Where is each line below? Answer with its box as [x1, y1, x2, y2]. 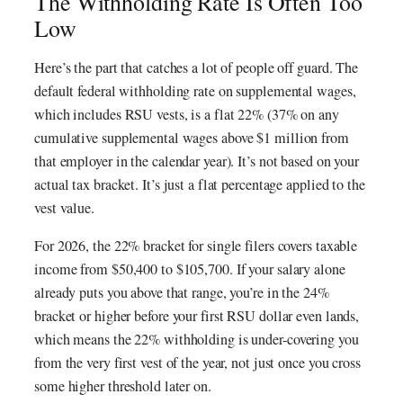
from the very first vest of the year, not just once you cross [34, 353, 361, 373]
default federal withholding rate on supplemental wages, [34, 81, 356, 102]
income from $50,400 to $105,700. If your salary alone [34, 259, 345, 280]
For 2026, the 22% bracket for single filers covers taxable [34, 236, 358, 256]
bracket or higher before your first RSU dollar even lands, [34, 306, 360, 327]
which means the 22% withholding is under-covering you [34, 329, 359, 350]
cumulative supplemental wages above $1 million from [34, 128, 349, 148]
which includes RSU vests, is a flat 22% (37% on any [34, 104, 339, 125]
